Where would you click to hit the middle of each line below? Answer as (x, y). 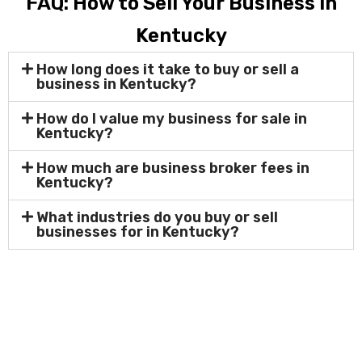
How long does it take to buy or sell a (168, 69)
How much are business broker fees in (173, 168)
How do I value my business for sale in (172, 119)
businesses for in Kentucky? (138, 232)
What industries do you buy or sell (158, 217)
